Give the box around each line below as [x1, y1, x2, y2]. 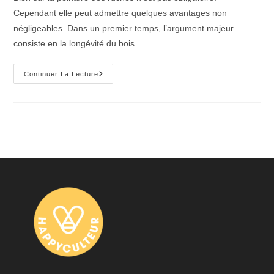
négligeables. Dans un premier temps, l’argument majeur [13, 23, 234, 33]
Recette [98, 111, 133, 122]
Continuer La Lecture [24, 70, 99, 78]
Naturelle [98, 137, 139, 147]
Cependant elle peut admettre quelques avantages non [13, 7, 228, 18]
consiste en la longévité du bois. [13, 38, 138, 48]
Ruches [98, 94, 131, 105]
